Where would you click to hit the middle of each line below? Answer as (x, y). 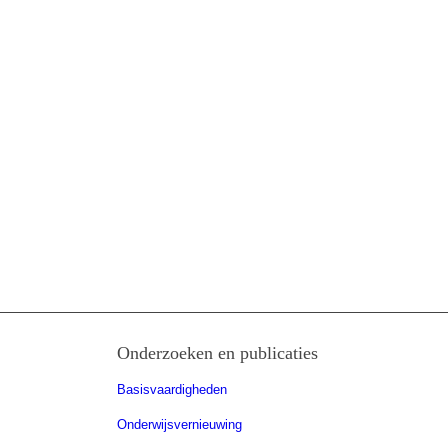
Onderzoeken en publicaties (218, 352)
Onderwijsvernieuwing (180, 424)
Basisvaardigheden (172, 389)
